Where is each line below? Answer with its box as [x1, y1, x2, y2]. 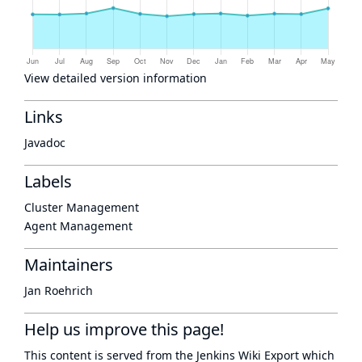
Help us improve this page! [24, 318, 224, 340]
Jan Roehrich [24, 283, 93, 298]
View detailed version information [24, 70, 207, 86]
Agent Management [24, 218, 133, 234]
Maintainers [24, 254, 113, 276]
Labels [24, 170, 72, 192]
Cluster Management [24, 200, 139, 215]
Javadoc [24, 135, 65, 150]
